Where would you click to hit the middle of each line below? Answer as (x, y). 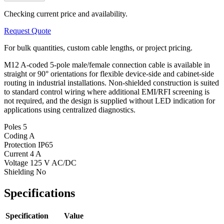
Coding (16, 135)
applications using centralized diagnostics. (70, 109)
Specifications (39, 193)
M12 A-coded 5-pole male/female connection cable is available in (107, 64)
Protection (21, 144)
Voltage (17, 162)
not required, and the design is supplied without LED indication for (109, 100)
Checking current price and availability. (66, 13)
